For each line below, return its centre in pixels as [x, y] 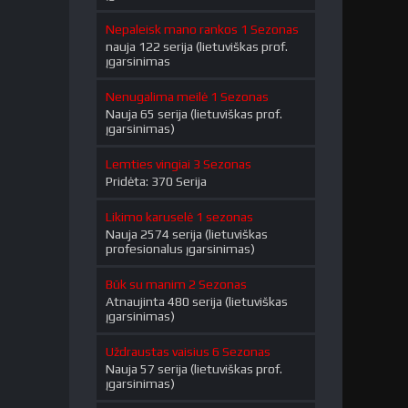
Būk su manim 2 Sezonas [176, 284]
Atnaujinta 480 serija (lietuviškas [197, 301]
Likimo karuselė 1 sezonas [179, 217]
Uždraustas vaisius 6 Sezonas [188, 352]
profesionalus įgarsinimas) [180, 249]
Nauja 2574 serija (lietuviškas [187, 234]
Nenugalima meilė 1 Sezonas [187, 97]
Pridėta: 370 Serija [156, 181]
